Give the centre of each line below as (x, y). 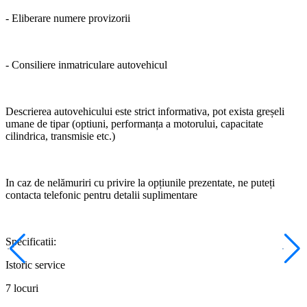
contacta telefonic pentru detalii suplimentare (101, 195)
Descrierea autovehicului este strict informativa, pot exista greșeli (145, 111)
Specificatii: (31, 241)
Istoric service (35, 265)
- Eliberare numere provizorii (68, 18)
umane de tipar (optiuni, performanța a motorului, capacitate (134, 123)
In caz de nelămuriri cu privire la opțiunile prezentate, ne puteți (140, 182)
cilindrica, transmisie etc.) (60, 136)
